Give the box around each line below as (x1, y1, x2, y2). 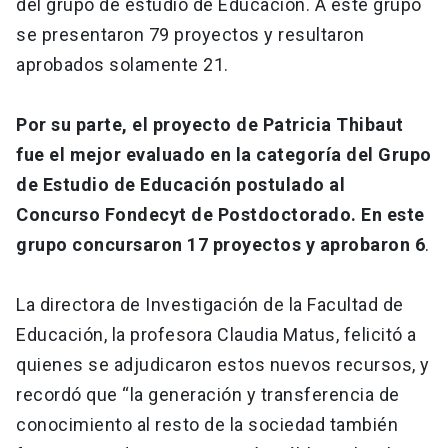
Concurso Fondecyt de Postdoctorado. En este (16, 204, 425, 226)
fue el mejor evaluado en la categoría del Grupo (16, 144, 432, 166)
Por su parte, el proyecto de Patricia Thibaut (16, 114, 404, 136)
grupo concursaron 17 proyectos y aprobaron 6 (16, 234, 425, 256)
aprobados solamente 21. (16, 54, 229, 76)
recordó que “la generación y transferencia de (16, 384, 400, 406)
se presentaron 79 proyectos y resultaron (16, 24, 364, 46)
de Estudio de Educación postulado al (16, 174, 345, 196)
